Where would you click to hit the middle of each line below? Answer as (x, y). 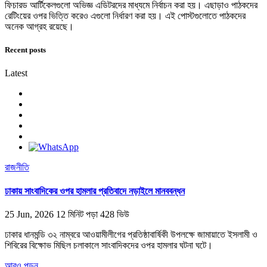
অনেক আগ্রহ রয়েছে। (39, 26)
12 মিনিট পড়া (78, 214)
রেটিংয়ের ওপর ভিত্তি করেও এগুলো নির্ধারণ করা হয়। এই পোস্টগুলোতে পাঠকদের (125, 15)
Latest (16, 73)
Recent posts (25, 50)
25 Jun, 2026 (29, 214)
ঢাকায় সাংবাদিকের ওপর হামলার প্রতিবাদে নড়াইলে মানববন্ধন (95, 191)
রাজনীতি (17, 167)
